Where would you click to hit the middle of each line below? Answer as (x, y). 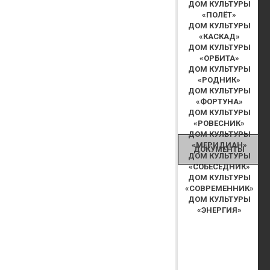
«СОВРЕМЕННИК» (219, 188)
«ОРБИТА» (219, 58)
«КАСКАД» (219, 36)
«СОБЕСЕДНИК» (219, 166)
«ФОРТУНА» (219, 101)
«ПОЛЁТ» (219, 14)
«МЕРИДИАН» (219, 145)
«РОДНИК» (219, 80)
